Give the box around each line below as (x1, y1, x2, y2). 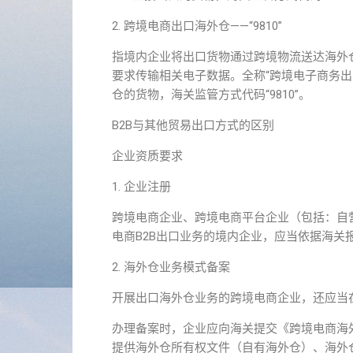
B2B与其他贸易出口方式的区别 (112, 118, 274, 132)
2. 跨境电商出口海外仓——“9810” (112, 19, 282, 33)
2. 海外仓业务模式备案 (112, 260, 230, 274)
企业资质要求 (112, 149, 183, 163)
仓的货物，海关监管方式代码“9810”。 (112, 87, 310, 102)
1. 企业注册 (112, 180, 171, 194)
